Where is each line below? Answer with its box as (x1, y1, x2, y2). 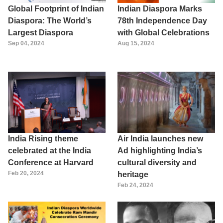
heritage (117, 170, 148, 179)
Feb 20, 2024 (8, 169, 44, 177)
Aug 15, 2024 (117, 40, 154, 47)
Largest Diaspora (8, 28, 73, 37)
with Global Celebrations (117, 28, 210, 37)
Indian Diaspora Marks (117, 4, 202, 13)
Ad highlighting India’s (117, 146, 202, 155)
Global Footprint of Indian (8, 4, 104, 13)
